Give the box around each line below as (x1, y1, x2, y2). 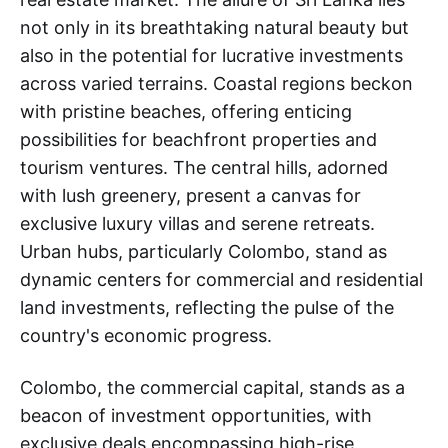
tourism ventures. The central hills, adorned (20, 157, 388, 178)
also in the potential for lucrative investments (20, 45, 403, 66)
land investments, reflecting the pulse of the (20, 297, 394, 318)
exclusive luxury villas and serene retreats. (20, 213, 375, 234)
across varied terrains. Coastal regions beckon (20, 73, 413, 94)
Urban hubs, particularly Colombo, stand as (20, 241, 387, 262)
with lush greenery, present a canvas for (20, 185, 361, 206)
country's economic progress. (20, 325, 272, 346)
